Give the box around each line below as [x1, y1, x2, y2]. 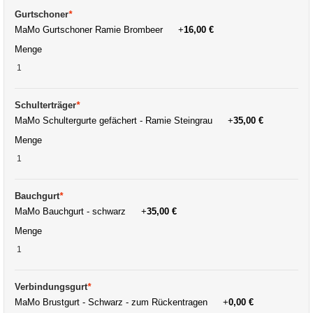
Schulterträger [15, 99, 76, 110]
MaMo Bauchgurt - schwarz [15, 205, 134, 217]
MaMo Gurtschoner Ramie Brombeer [15, 24, 171, 35]
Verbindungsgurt [15, 281, 87, 292]
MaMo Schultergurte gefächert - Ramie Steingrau [15, 115, 221, 126]
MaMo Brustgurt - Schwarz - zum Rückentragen [15, 296, 216, 307]
